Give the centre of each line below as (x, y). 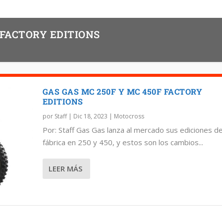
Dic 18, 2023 (90, 116)
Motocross (129, 116)
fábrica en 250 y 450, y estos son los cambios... (123, 142)
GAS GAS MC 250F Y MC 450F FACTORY (122, 91)
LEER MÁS (65, 169)
